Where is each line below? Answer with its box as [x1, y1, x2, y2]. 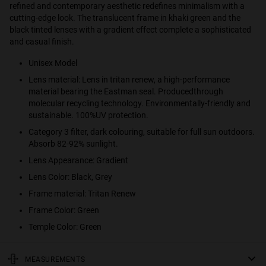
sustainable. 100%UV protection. [28, 110, 148, 120]
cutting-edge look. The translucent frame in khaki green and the [9, 13, 240, 23]
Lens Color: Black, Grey [28, 172, 112, 182]
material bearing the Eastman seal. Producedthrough [28, 87, 223, 96]
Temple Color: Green [28, 222, 102, 232]
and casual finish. [9, 37, 74, 46]
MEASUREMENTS [25, 255, 85, 264]
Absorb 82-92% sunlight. [28, 139, 118, 148]
